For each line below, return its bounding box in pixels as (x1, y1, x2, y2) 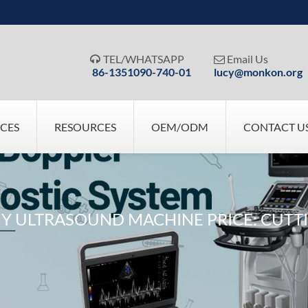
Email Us (227, 52, 269, 65)
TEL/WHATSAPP (103, 52, 185, 65)
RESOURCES (54, 120, 116, 133)
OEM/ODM (151, 120, 208, 133)
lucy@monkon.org (213, 65, 302, 78)
